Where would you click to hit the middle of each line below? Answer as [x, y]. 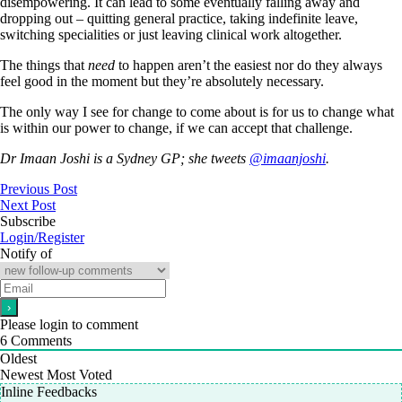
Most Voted [79, 374]
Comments [39, 340]
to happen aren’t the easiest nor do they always [249, 65]
